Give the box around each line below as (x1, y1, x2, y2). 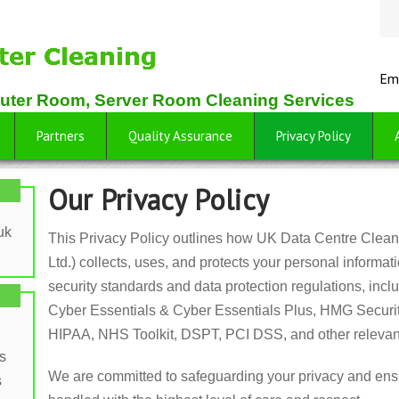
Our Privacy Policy (48, 181, 269, 218)
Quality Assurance (128, 127, 232, 144)
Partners (37, 127, 85, 144)
